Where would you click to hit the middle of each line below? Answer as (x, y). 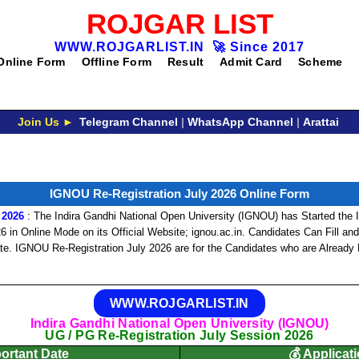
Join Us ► (45, 122)
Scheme (321, 62)
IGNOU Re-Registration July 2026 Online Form (179, 194)
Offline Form (117, 62)
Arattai (321, 122)
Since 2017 (265, 47)
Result (186, 62)
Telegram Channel (128, 122)
